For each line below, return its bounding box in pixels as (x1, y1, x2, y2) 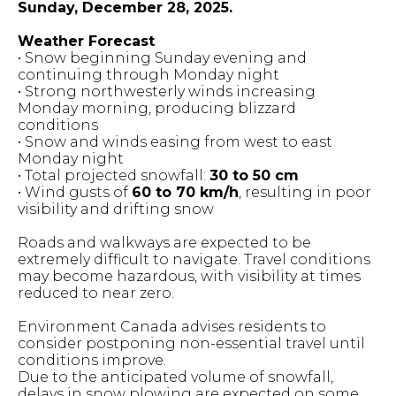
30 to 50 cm (209, 167, 299, 184)
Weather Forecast (18, 33, 155, 49)
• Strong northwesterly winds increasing (18, 83, 316, 100)
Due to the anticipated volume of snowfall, (18, 369, 333, 385)
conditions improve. (18, 352, 166, 369)
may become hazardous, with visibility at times (18, 268, 361, 285)
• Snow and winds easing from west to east (18, 133, 332, 150)
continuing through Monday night (18, 66, 279, 83)
